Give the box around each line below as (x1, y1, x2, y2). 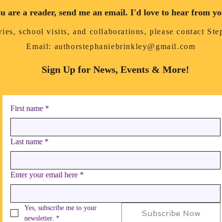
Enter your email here (10, 170, 78, 179)
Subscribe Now (141, 209, 201, 218)
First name (10, 104, 43, 112)
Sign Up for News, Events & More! (42, 64, 189, 75)
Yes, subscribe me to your (24, 204, 97, 212)
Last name (10, 137, 43, 146)
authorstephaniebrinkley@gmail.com (54, 42, 196, 51)
